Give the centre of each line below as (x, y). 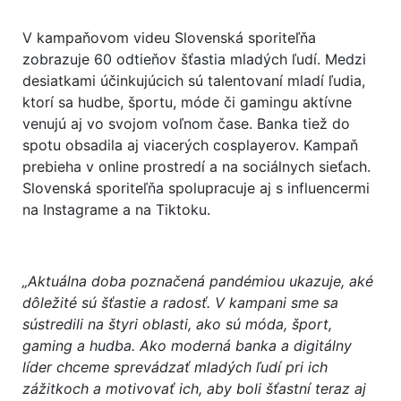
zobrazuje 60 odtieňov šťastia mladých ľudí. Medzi (194, 59)
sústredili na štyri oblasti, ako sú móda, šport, (177, 324)
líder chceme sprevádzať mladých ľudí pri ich (175, 367)
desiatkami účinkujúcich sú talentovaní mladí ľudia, (194, 80)
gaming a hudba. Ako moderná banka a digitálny (187, 345)
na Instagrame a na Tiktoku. (116, 209)
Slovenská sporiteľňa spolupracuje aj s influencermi (196, 188)
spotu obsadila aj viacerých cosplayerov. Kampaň (190, 145)
